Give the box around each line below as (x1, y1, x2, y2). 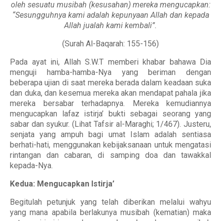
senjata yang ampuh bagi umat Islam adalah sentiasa (10, 130, 211, 139)
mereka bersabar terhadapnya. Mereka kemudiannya (10, 99, 211, 108)
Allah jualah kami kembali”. (64, 21, 157, 30)
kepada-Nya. (10, 161, 53, 170)
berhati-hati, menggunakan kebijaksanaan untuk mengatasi (10, 140, 211, 149)
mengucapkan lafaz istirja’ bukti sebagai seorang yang (10, 109, 211, 118)
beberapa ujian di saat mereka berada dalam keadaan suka (10, 78, 211, 87)
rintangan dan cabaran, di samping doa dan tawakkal (10, 150, 211, 160)
